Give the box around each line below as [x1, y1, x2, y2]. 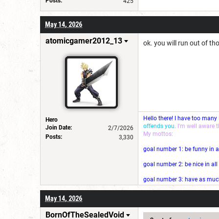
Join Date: [45, 124, 72, 131]
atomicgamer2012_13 [45, 36, 122, 45]
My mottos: [143, 130, 173, 137]
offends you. [143, 122, 176, 130]
